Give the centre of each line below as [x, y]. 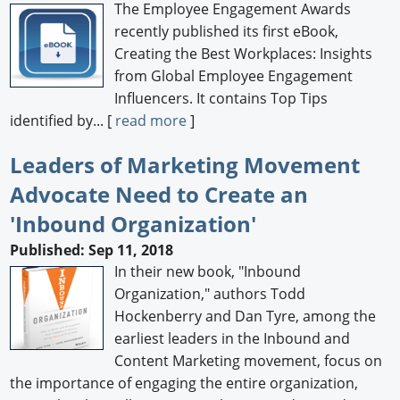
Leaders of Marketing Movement [185, 164]
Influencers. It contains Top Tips [221, 98]
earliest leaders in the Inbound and [233, 339]
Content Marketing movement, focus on [249, 361]
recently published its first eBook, [227, 31]
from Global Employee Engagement [234, 75]
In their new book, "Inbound [208, 272]
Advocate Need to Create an [159, 194]
